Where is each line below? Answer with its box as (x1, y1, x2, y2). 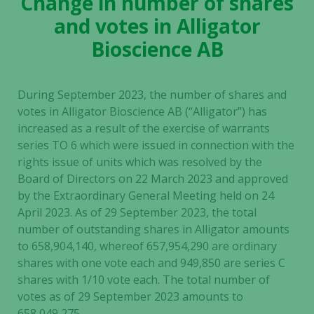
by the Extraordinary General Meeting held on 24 (18, 188, 274, 203)
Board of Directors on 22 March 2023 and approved (18, 171, 288, 186)
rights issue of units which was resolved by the (18, 154, 262, 170)
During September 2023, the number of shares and (18, 87, 287, 102)
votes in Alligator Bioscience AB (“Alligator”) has (18, 104, 267, 119)
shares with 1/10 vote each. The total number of (18, 272, 270, 287)
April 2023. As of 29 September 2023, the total (18, 205, 257, 220)
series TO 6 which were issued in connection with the (18, 137, 294, 153)
